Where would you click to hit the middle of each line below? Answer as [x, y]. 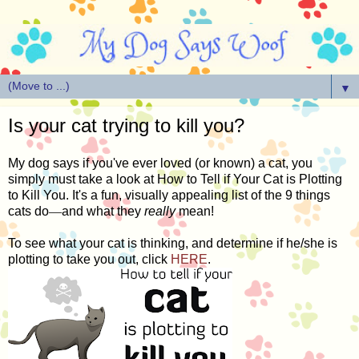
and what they [103, 212]
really [161, 212]
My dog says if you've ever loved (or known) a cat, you [160, 163]
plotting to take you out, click [89, 260]
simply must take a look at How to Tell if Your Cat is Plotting [175, 179]
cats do [28, 212]
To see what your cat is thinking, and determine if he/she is [173, 244]
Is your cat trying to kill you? [126, 125]
